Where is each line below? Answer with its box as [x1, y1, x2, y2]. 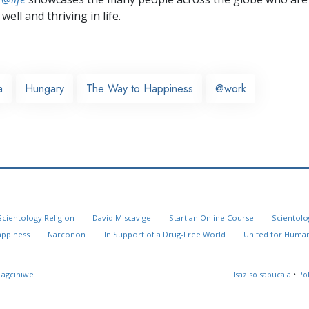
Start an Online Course [168, 212, 254, 223]
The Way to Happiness [86, 80, 193, 97]
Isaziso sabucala [233, 269, 291, 280]
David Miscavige [92, 212, 151, 223]
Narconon [48, 229, 86, 240]
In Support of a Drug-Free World [103, 229, 226, 240]
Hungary [25, 80, 64, 97]
